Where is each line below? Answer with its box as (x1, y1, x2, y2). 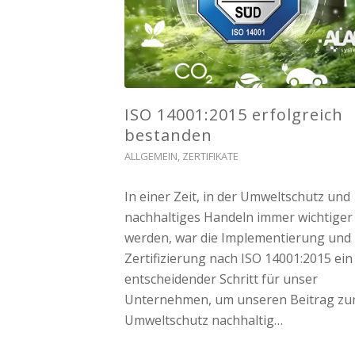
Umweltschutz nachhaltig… (124, 311, 283, 330)
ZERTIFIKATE (182, 149, 239, 164)
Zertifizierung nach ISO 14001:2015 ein (124, 250, 353, 268)
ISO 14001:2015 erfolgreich (124, 104, 343, 126)
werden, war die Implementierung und (124, 229, 351, 247)
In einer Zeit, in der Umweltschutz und (124, 188, 350, 206)
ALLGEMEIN (124, 149, 177, 164)
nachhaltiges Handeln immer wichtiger (124, 208, 353, 227)
